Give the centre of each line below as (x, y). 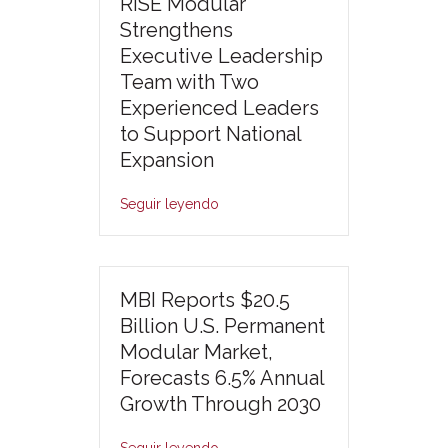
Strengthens (176, 29)
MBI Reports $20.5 (205, 299)
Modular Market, (196, 351)
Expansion (167, 159)
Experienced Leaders (219, 107)
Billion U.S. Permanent (222, 325)
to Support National (210, 133)
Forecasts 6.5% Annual (222, 377)
